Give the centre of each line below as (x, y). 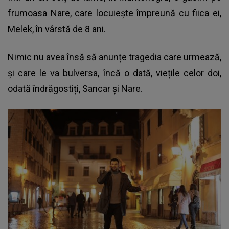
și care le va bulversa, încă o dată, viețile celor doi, (114, 73)
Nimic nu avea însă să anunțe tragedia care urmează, (114, 57)
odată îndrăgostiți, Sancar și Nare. (75, 88)
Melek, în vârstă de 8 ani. (57, 29)
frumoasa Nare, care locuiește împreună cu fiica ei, (114, 13)
